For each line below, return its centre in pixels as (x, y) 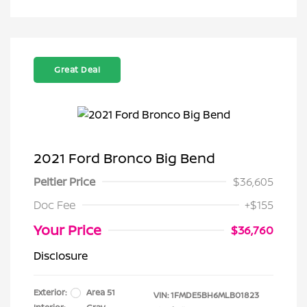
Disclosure (61, 256)
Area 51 (101, 292)
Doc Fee (54, 205)
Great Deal (77, 70)
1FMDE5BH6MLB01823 (215, 295)
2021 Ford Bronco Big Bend (124, 158)
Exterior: (50, 292)
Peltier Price (64, 182)
